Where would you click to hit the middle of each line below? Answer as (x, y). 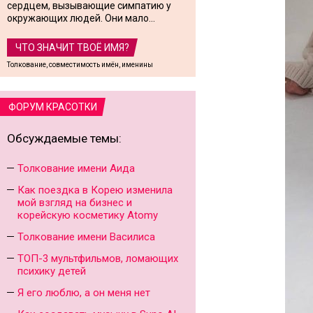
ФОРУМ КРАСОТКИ (53, 107)
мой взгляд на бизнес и (75, 203)
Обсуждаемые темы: (64, 138)
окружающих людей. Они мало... (81, 18)
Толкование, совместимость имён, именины (80, 65)
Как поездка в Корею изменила (95, 190)
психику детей (52, 271)
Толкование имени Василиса (86, 237)
